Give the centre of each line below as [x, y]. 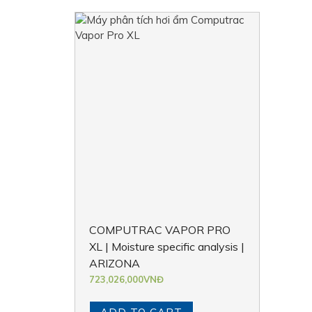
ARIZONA [115, 263]
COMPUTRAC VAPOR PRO [160, 229]
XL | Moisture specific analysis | [167, 246]
